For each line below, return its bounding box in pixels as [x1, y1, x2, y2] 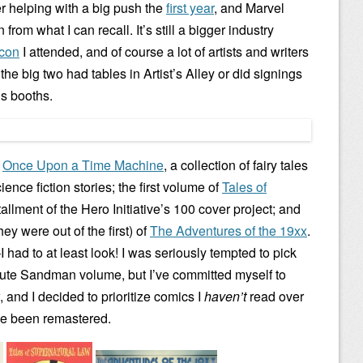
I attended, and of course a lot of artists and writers [19, 42, 309, 61]
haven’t [204, 287, 246, 305]
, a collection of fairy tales [164, 156, 308, 174]
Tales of [222, 177, 267, 196]
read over [246, 287, 304, 305]
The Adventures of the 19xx [150, 221, 307, 240]
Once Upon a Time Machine [2, 156, 164, 174]
